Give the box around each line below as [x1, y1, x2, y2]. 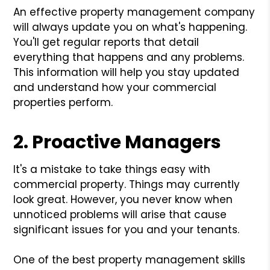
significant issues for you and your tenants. [13, 222, 240, 237]
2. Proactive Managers [13, 129, 222, 155]
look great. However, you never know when [13, 192, 233, 207]
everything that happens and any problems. [13, 49, 245, 64]
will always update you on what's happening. [13, 19, 248, 34]
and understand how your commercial [13, 80, 217, 95]
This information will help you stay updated [13, 64, 240, 80]
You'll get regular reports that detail [13, 34, 199, 49]
